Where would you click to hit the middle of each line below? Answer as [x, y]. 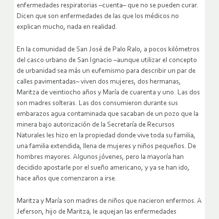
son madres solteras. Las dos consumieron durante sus [97, 104]
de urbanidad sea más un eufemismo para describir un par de [106, 71]
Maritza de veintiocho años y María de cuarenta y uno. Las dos [108, 93]
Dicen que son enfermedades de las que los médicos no [98, 17]
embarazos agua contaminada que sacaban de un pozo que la [108, 114]
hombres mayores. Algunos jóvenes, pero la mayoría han [100, 157]
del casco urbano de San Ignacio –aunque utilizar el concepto [107, 61]
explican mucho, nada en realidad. [67, 27]
